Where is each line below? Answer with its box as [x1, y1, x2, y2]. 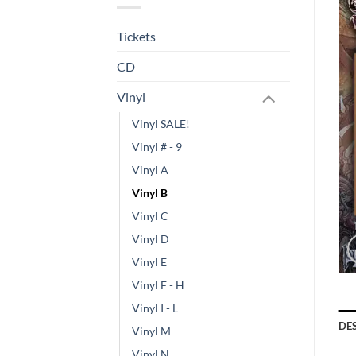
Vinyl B [132, 186, 168, 200]
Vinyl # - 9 [132, 140, 182, 154]
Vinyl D [132, 232, 169, 246]
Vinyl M [132, 324, 171, 339]
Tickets [117, 28, 156, 44]
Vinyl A [132, 163, 168, 177]
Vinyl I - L [132, 301, 178, 315]
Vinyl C [132, 209, 168, 223]
